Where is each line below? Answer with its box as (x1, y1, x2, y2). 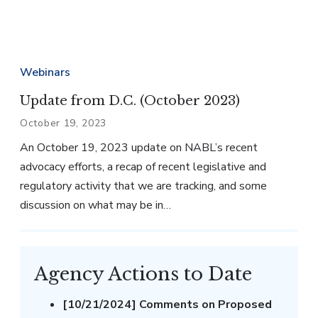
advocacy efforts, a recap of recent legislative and (20, 158, 266, 175)
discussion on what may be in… (20, 197, 171, 213)
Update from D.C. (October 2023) (20, 92, 240, 109)
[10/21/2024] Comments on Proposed (62, 296, 272, 312)
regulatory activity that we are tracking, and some (20, 177, 267, 194)
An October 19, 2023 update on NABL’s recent (20, 139, 258, 155)
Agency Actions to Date (34, 262, 252, 285)
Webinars (20, 64, 70, 80)
